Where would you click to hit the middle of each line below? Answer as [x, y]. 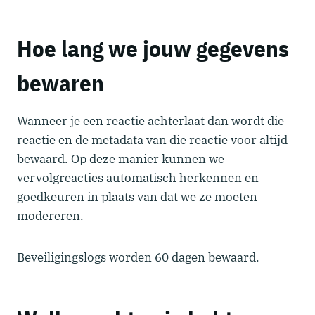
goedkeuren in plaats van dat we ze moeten [137, 197]
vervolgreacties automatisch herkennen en [138, 178]
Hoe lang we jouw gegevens [153, 48]
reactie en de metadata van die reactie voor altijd [152, 140]
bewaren [60, 83]
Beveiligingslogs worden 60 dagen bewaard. [138, 257]
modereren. [50, 216]
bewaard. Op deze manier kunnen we [121, 159]
